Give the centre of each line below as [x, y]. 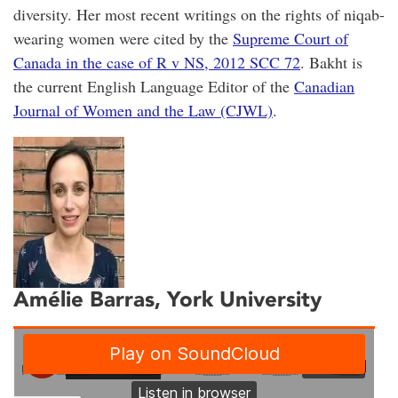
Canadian [324, 86]
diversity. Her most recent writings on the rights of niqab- [199, 14]
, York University [238, 299]
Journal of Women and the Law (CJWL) [143, 110]
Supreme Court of [291, 38]
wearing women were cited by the [123, 38]
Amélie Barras [84, 299]
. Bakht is [331, 62]
